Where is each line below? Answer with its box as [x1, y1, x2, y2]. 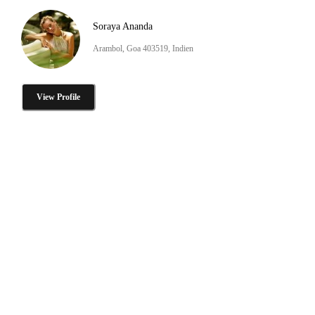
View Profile [37, 91, 80, 102]
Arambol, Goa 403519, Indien [93, 43, 193, 53]
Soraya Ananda [93, 20, 153, 32]
